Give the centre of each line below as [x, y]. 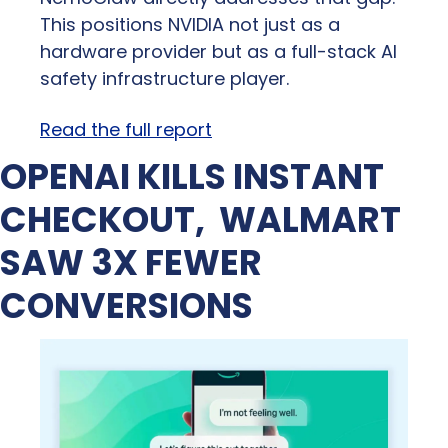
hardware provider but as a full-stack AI [218, 52]
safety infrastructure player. [164, 79]
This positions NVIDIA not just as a [190, 25]
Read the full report [126, 130]
